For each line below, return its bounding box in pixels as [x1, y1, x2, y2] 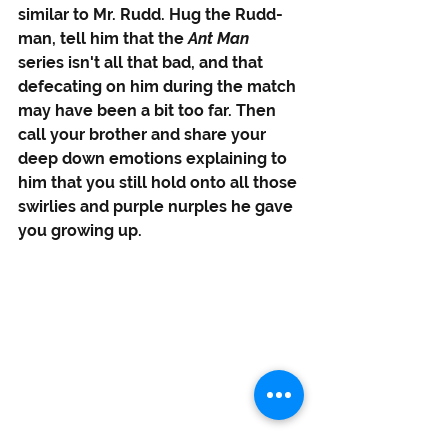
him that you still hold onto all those [18, 173, 301, 193]
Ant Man [188, 29, 253, 49]
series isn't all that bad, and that [18, 53, 267, 73]
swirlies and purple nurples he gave [18, 197, 297, 217]
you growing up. [18, 221, 146, 241]
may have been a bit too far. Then [18, 101, 280, 121]
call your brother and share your [18, 125, 270, 145]
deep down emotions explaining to [18, 149, 291, 169]
